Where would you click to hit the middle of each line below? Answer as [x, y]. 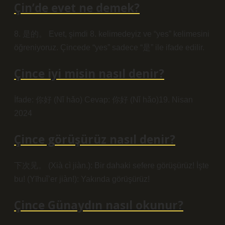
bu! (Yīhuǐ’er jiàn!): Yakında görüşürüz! [82, 179]
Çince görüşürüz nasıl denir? [95, 139]
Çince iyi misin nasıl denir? [89, 74]
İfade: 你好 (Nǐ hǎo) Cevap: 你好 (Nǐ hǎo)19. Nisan [103, 100]
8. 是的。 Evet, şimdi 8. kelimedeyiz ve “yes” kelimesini [112, 34]
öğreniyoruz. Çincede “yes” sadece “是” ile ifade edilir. [109, 47]
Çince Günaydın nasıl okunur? [99, 205]
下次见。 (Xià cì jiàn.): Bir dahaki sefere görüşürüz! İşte [111, 165]
